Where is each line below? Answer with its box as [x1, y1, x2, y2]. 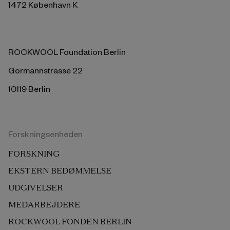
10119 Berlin [8, 83, 50, 94]
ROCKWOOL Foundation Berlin [8, 46, 126, 57]
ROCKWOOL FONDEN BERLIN [8, 216, 132, 227]
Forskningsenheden [8, 128, 83, 140]
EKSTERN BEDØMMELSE [8, 165, 111, 176]
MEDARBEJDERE [8, 199, 80, 210]
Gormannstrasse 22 [8, 65, 83, 76]
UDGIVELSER [8, 182, 63, 193]
